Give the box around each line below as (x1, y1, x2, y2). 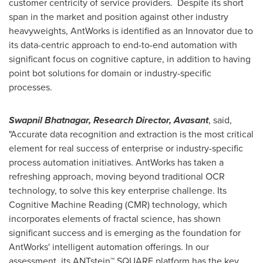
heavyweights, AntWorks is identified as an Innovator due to (9, 23, 253, 38)
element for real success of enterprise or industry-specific (9, 141, 243, 155)
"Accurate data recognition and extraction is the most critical (9, 127, 254, 141)
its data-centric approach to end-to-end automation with (9, 38, 237, 52)
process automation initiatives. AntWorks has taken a (9, 155, 224, 169)
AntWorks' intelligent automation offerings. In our (9, 240, 209, 254)
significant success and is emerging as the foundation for (9, 225, 241, 240)
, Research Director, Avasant (89, 113, 208, 127)
